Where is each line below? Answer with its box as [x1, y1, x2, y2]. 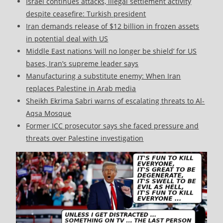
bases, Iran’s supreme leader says [26, 59, 139, 69]
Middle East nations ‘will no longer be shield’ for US [26, 46, 197, 56]
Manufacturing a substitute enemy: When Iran [26, 71, 181, 81]
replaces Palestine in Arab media [26, 84, 136, 94]
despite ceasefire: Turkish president [26, 9, 146, 19]
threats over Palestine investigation [26, 133, 144, 143]
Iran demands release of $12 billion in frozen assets [26, 21, 200, 31]
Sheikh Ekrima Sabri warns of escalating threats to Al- [26, 96, 205, 106]
